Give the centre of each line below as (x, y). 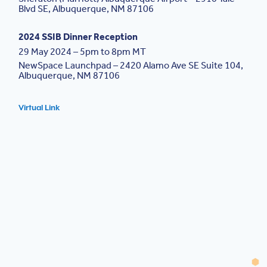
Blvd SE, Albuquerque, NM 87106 (86, 9)
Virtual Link (39, 108)
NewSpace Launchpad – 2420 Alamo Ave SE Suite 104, (131, 65)
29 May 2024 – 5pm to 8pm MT (83, 51)
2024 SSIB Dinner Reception (78, 36)
